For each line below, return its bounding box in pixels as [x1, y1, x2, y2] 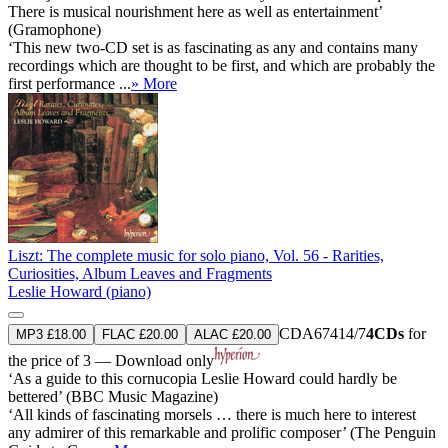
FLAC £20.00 [102, 326, 178, 342]
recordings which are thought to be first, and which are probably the [8, 56, 435, 74]
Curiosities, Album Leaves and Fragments [8, 264, 272, 282]
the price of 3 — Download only [8, 351, 214, 369]
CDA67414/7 [279, 324, 366, 342]
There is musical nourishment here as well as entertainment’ [8, 2, 382, 20]
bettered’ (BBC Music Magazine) [8, 387, 218, 405]
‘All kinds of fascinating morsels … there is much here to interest [8, 405, 416, 423]
